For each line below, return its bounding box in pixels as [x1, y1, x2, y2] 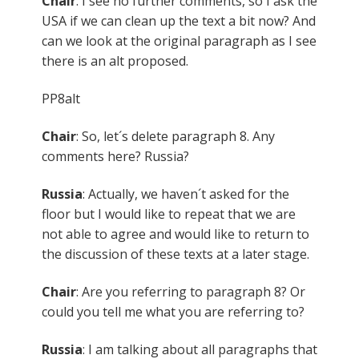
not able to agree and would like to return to [42, 224, 309, 243]
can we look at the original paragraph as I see [42, 31, 317, 50]
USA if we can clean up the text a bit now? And [42, 11, 316, 30]
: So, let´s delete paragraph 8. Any [76, 127, 275, 145]
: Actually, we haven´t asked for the [83, 184, 289, 203]
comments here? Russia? [42, 147, 189, 165]
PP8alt [42, 89, 80, 107]
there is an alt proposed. [42, 51, 188, 70]
